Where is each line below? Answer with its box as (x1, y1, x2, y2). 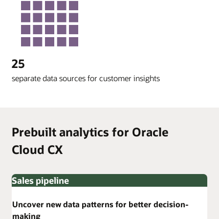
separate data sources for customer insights (12, 73, 160, 84)
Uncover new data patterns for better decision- (12, 199, 189, 210)
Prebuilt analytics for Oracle (12, 124, 169, 140)
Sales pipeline (12, 175, 69, 187)
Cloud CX (12, 142, 63, 157)
